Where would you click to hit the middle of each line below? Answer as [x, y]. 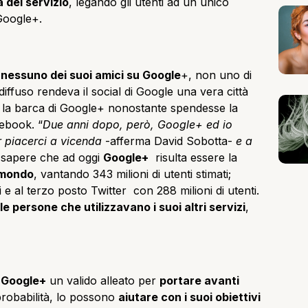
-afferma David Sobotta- [169, 141]
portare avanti [199, 280]
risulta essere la [193, 158]
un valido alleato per [103, 280]
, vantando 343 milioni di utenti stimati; [132, 174]
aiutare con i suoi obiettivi [189, 297]
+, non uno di [216, 75]
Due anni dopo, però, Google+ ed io [137, 125]
